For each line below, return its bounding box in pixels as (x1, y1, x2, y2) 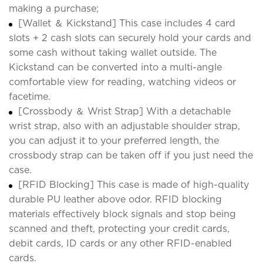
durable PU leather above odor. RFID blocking (9, 193, 222, 205)
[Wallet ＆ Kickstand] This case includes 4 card (18, 17, 235, 29)
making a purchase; (9, 2, 99, 14)
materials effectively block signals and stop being (9, 208, 236, 220)
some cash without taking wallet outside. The (9, 46, 217, 58)
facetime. (9, 90, 50, 102)
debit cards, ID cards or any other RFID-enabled (9, 237, 232, 249)
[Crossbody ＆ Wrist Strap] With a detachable (18, 105, 231, 117)
